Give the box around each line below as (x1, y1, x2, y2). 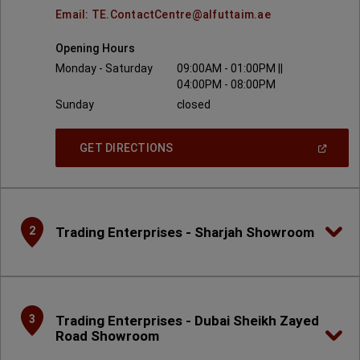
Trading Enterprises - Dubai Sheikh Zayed (55, 312, 319, 329)
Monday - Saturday (55, 62, 153, 75)
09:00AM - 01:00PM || (177, 62, 284, 75)
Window (172, 191, 215, 205)
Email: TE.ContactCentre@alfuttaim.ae (55, 8, 271, 21)
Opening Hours (55, 42, 135, 55)
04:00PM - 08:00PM (177, 78, 276, 91)
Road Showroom (55, 327, 159, 344)
